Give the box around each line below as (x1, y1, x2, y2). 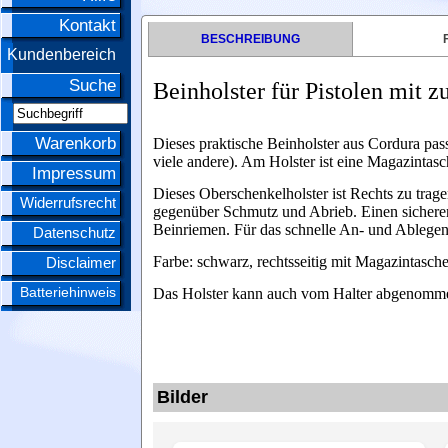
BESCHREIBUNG (201, 32, 301, 46)
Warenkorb (35, 134, 116, 153)
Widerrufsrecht (20, 194, 116, 211)
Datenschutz (33, 224, 116, 241)
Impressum (32, 164, 116, 183)
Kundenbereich (7, 46, 116, 63)
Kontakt (59, 16, 116, 35)
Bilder (157, 387, 208, 407)
